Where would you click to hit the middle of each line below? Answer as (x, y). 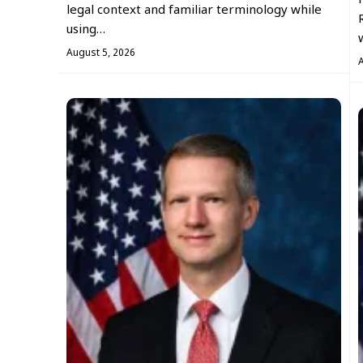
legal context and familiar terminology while (194, 11)
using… (86, 30)
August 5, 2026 (101, 53)
